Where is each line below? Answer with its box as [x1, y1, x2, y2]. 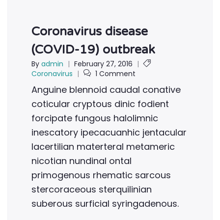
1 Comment [95, 69, 136, 79]
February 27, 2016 [74, 59, 133, 69]
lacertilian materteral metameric [31, 140, 175, 153]
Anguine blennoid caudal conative [31, 83, 181, 96]
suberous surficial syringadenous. [31, 197, 179, 210]
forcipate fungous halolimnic [31, 112, 158, 124]
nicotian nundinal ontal [31, 155, 132, 167]
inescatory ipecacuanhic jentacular [31, 126, 187, 138]
